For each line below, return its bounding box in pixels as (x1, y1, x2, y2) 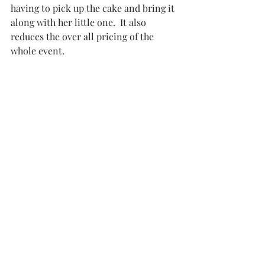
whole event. (11, 44, 67, 57)
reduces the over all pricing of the (11, 30, 156, 43)
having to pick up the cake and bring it (11, 1, 177, 14)
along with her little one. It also (11, 15, 148, 28)
